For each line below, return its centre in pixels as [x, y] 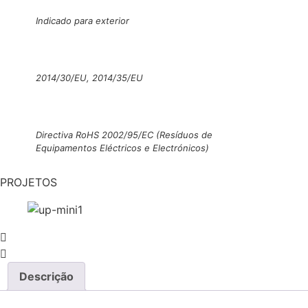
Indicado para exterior [82, 21]
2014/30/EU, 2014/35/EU [89, 78]
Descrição [46, 277]
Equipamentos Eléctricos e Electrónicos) [122, 148]
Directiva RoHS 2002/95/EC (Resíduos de [124, 135]
